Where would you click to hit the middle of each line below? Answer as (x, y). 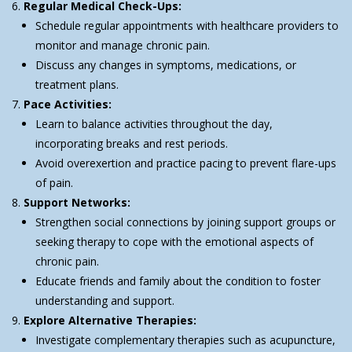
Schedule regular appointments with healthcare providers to (187, 26)
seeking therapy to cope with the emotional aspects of (174, 242)
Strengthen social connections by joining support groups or (185, 222)
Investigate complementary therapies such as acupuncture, (185, 340)
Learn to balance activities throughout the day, (154, 124)
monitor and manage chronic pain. (123, 45)
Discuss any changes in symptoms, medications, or (166, 65)
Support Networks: (77, 202)
